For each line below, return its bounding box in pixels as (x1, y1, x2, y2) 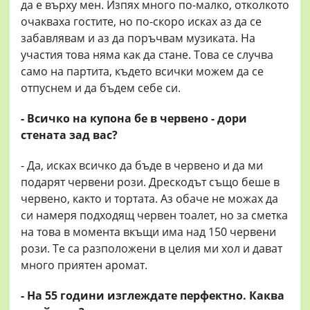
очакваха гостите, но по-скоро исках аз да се (21, 14, 262, 30)
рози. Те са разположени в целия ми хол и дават (21, 241, 282, 257)
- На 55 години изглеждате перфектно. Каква (21, 288, 284, 304)
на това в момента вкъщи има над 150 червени (21, 224, 276, 240)
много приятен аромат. (21, 257, 147, 273)
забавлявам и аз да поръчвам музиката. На (21, 30, 255, 46)
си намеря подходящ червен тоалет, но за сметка (21, 208, 288, 224)
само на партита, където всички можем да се (21, 64, 264, 80)
